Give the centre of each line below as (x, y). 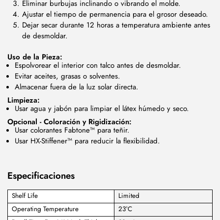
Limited (129, 196)
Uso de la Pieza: (35, 57)
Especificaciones (41, 175)
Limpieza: (24, 100)
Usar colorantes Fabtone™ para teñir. (72, 130)
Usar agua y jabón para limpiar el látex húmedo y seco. (102, 109)
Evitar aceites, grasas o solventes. (68, 76)
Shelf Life (25, 196)
